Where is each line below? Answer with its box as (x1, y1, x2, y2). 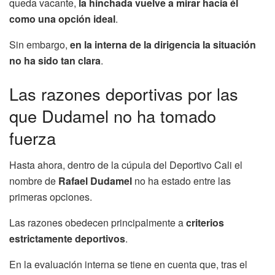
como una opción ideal (9, 12, 115, 26)
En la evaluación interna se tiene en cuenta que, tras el (9, 257, 247, 272)
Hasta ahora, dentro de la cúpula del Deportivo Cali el (9, 158, 242, 172)
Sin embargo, (9, 37, 70, 52)
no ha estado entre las (132, 174, 231, 188)
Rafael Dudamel (58, 174, 132, 188)
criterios (186, 215, 224, 230)
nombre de (9, 174, 58, 188)
